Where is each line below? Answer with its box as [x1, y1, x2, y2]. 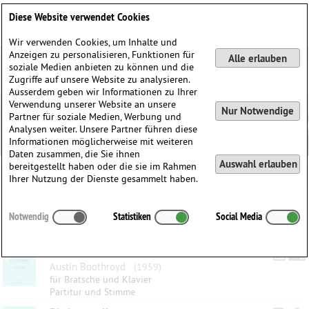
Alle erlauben [228, 51, 287, 65]
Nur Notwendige [221, 104, 294, 118]
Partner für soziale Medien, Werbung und [9, 110, 182, 123]
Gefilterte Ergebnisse [2, 224, 99, 237]
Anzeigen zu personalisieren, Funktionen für [9, 48, 195, 61]
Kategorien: [1, 201, 41, 212]
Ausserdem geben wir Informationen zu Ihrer [9, 86, 198, 98]
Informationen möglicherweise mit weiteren [9, 135, 194, 148]
